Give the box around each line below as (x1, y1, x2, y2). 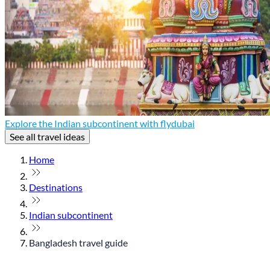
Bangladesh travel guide (29, 236, 128, 248)
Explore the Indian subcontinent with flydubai (5, 117, 195, 129)
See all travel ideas (10, 130, 85, 142)
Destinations (29, 181, 83, 193)
